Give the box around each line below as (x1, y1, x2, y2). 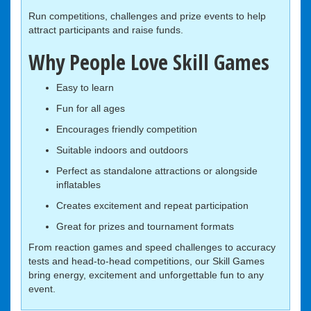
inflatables (56, 179, 101, 191)
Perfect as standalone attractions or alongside (56, 165, 258, 177)
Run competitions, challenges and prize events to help (28, 10, 266, 22)
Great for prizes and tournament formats (56, 221, 234, 233)
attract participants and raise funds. (28, 24, 183, 36)
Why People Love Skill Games (28, 48, 269, 77)
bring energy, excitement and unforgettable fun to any (28, 269, 264, 281)
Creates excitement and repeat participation (56, 200, 249, 212)
